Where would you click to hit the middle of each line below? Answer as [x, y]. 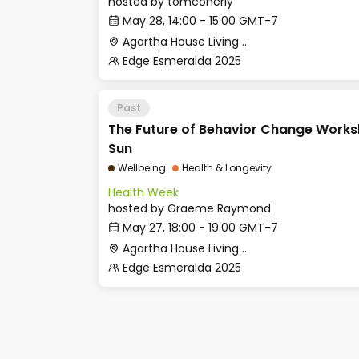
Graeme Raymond [219, 208]
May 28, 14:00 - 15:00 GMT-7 [200, 21]
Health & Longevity [227, 168]
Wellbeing [142, 168]
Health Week [143, 192]
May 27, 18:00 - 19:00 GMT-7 [200, 228]
